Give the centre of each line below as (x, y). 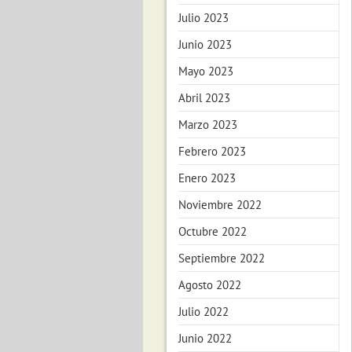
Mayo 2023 (206, 71)
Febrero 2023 (212, 151)
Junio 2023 (205, 44)
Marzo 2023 (208, 125)
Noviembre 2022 (220, 205)
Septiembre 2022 (222, 258)
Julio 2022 (203, 312)
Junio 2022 (205, 338)
